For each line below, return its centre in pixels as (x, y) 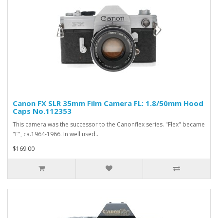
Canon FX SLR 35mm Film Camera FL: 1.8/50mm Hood (108, 103)
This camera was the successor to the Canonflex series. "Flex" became (109, 124)
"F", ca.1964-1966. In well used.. (55, 134)
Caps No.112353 (42, 111)
